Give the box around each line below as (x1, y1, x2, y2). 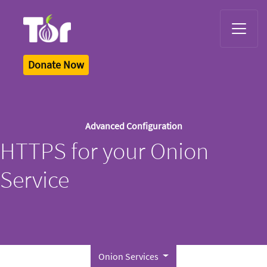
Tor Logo (23, 42, 49, 51)
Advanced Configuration (85, 119, 182, 132)
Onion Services (98, 250, 161, 262)
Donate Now (28, 57, 84, 72)
